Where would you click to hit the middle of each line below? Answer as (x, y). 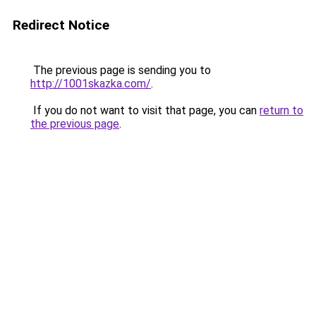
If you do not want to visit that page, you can (145, 110)
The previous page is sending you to (121, 70)
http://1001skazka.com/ (91, 84)
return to (281, 110)
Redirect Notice (61, 25)
